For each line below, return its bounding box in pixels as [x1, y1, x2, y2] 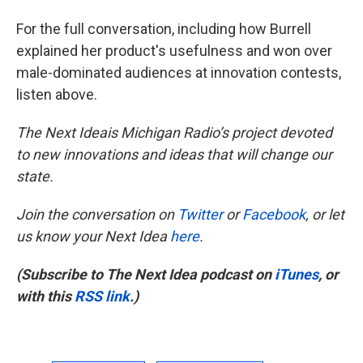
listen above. [16, 86, 97, 103]
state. [16, 168, 53, 185]
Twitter [177, 206, 223, 223]
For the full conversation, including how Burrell [16, 20, 311, 37]
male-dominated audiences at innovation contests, [16, 64, 341, 81]
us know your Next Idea [16, 228, 170, 245]
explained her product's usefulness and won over [16, 42, 332, 59]
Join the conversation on [16, 206, 177, 223]
